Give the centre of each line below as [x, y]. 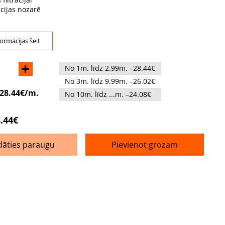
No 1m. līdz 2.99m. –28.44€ [110, 68]
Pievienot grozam [145, 144]
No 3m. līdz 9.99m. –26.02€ [110, 81]
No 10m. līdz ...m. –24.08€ [108, 94]
